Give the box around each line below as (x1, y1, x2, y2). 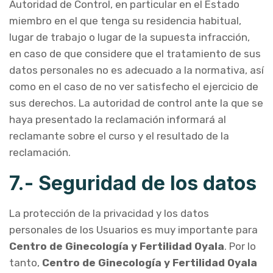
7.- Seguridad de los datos (9, 171, 257, 195)
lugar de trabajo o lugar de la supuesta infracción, (9, 31, 250, 43)
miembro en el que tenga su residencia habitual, (9, 15, 241, 27)
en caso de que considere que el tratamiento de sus (9, 48, 261, 60)
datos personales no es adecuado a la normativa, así (9, 64, 264, 76)
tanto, (9, 257, 42, 269)
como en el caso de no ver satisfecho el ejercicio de (9, 80, 258, 93)
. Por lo (224, 240, 256, 252)
